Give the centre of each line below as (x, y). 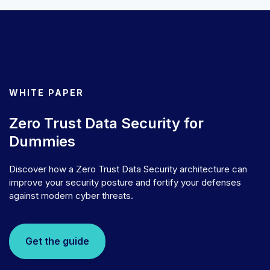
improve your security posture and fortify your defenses (125, 183)
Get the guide (57, 241)
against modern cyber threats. (71, 196)
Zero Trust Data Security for (106, 124)
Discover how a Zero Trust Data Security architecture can (128, 169)
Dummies (42, 142)
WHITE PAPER (47, 93)
